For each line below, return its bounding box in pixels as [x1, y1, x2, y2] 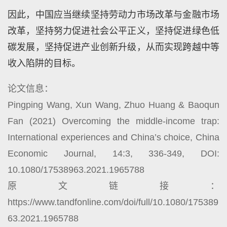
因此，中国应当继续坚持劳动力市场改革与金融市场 [8, 9, 219, 20]
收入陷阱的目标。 [8, 58, 81, 68]
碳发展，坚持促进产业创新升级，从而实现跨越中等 [8, 42, 219, 52]
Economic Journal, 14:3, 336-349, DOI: [8, 148, 219, 159]
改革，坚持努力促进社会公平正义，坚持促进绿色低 [8, 25, 219, 36]
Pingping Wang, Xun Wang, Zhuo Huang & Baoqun [8, 99, 219, 110]
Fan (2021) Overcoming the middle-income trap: [8, 116, 219, 126]
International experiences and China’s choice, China [8, 132, 219, 142]
